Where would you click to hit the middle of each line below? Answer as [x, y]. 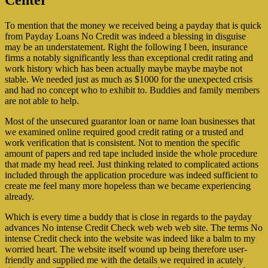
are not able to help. [42, 101]
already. [19, 197]
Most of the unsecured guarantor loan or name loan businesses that [130, 121]
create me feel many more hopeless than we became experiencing [128, 186]
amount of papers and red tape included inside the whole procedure [131, 154]
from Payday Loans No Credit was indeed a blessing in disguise [125, 36]
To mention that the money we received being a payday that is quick [133, 26]
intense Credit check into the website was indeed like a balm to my [130, 239]
